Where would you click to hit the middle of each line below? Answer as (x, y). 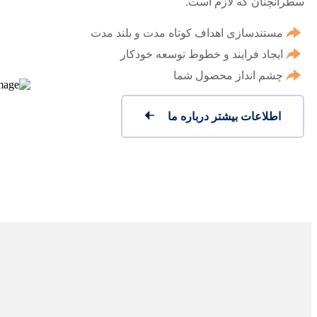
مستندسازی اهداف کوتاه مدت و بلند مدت (187, 33)
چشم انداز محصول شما (228, 75)
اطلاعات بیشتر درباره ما (223, 117)
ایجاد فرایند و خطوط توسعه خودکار (202, 54)
